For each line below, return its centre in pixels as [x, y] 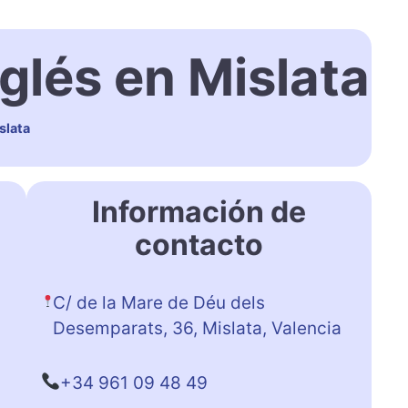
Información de [199, 211]
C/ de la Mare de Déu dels [158, 302]
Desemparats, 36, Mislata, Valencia [197, 328]
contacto [199, 244]
